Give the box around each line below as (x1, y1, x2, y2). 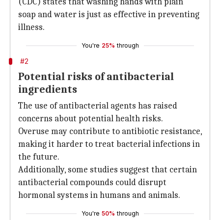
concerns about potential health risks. (18, 113, 163, 124)
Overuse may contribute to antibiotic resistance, (18, 126, 202, 137)
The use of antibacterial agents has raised (18, 101, 177, 111)
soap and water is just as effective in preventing (18, 9, 199, 20)
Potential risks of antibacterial (18, 70, 174, 83)
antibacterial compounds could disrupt (18, 177, 166, 188)
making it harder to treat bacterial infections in (18, 139, 200, 149)
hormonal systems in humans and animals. (18, 190, 180, 200)
